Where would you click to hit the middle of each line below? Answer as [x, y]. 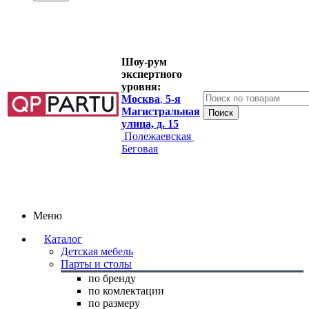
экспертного [152, 74]
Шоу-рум [144, 62]
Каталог [63, 239]
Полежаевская [158, 136]
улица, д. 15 [150, 124]
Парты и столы [96, 264]
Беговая [140, 149]
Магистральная [161, 111]
